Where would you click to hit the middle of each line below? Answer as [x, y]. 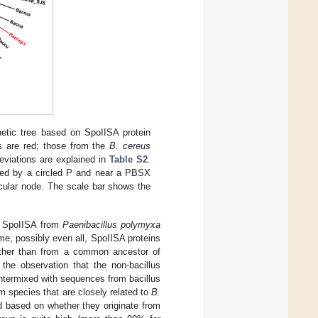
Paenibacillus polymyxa [111, 225]
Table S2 [129, 160]
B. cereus [130, 146]
